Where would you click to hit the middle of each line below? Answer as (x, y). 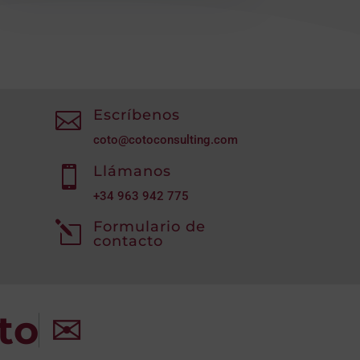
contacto (129, 241)
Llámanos (133, 171)
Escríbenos (137, 115)
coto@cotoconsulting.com (166, 140)
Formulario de (150, 226)
